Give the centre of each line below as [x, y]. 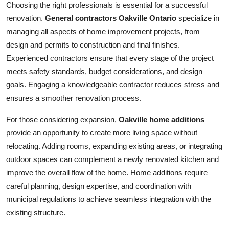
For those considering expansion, [62, 119]
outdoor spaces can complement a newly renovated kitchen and [112, 159]
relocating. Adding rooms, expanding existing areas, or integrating [114, 146]
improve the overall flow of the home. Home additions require [107, 172]
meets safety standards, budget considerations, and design [104, 71]
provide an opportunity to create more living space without [102, 132]
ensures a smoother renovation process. [74, 98]
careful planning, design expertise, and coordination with [99, 186]
